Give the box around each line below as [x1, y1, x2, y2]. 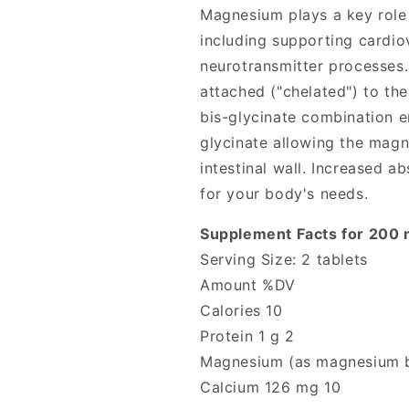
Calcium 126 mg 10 [200, 378, 341, 397]
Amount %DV [200, 276, 296, 295]
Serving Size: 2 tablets [200, 250, 368, 269]
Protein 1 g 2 [200, 327, 295, 346]
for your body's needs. [200, 184, 369, 204]
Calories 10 [200, 301, 283, 320]
